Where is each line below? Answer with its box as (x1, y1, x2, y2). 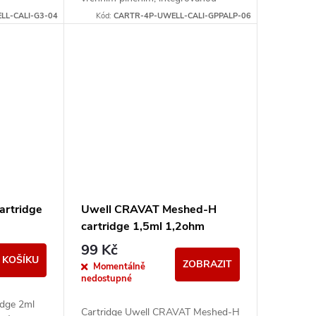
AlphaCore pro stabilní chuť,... (80, 23, 209, 37)
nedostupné (80, 272, 132, 285)
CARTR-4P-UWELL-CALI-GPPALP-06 (113, 11, 251, 22)
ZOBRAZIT (182, 257, 232, 271)
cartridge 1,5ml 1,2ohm (80, 219, 205, 235)
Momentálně (92, 260, 145, 273)
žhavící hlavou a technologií (80, 7, 201, 21)
